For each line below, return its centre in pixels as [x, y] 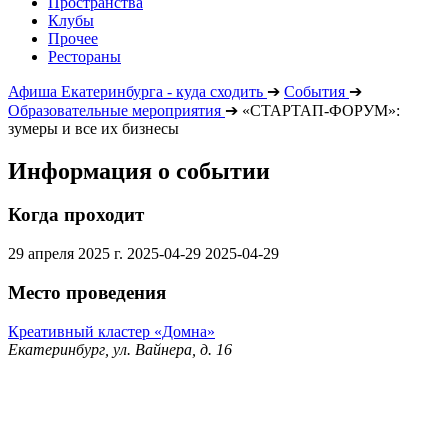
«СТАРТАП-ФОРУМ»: [321, 110]
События [314, 91]
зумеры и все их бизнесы [93, 128]
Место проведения [87, 292]
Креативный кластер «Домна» [111, 331]
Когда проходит [76, 215]
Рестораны [84, 56]
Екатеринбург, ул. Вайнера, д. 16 [120, 349]
